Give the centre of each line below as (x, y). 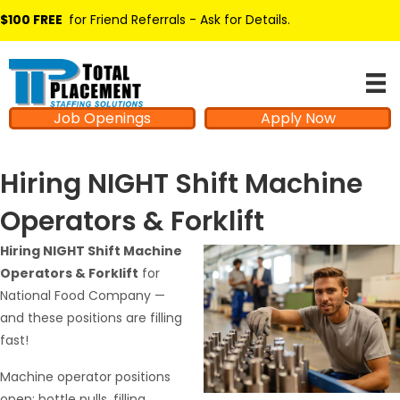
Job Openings (102, 119)
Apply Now (298, 119)
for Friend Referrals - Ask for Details (176, 20)
